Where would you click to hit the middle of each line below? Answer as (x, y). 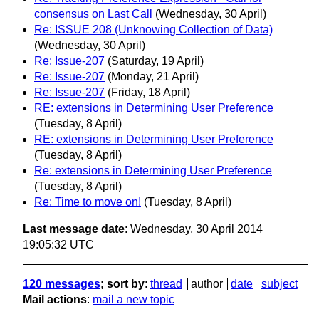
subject (279, 283)
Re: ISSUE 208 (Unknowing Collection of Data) (153, 29)
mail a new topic (134, 299)
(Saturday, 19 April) (156, 61)
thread (166, 283)
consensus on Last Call (93, 14)
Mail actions (55, 299)
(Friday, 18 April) (149, 92)
